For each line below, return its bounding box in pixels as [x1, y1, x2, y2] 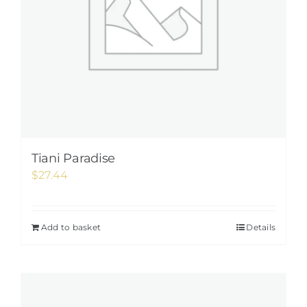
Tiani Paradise [32, 151, 116, 166]
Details [246, 222, 275, 232]
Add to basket [41, 222, 101, 232]
